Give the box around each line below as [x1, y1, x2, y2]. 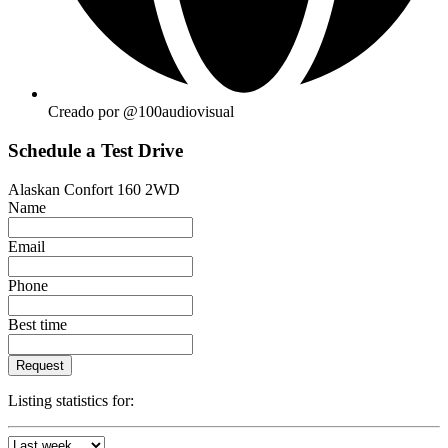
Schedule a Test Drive [8, 139, 183, 161]
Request [16, 357, 64, 373]
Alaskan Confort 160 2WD [8, 180, 180, 198]
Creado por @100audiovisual [48, 103, 234, 121]
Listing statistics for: [8, 391, 134, 409]
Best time [8, 315, 67, 333]
